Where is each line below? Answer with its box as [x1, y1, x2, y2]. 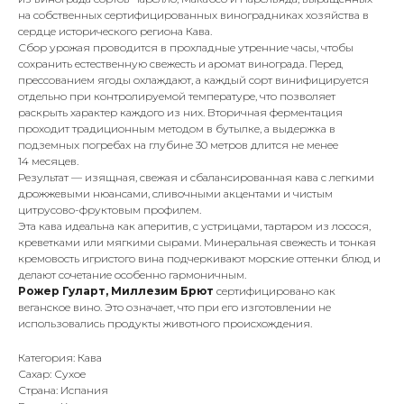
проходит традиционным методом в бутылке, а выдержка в [18, 122, 335, 136]
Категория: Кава [18, 351, 102, 365]
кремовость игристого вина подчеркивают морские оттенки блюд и [18, 252, 381, 266]
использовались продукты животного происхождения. [18, 317, 312, 331]
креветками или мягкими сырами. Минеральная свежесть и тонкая [18, 235, 376, 250]
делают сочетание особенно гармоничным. [18, 268, 246, 282]
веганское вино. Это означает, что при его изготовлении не [18, 300, 331, 315]
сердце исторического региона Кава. [18, 24, 212, 39]
